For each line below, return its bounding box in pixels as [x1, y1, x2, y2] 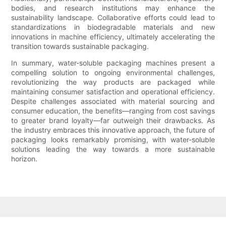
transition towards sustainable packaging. [11, 42, 149, 51]
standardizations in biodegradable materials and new [11, 23, 215, 32]
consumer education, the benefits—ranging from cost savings [11, 106, 215, 116]
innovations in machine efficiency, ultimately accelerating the [11, 32, 215, 41]
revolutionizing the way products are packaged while [11, 78, 215, 87]
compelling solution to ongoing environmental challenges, [11, 68, 215, 77]
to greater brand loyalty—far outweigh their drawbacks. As [11, 116, 215, 125]
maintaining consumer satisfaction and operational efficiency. [11, 87, 215, 96]
